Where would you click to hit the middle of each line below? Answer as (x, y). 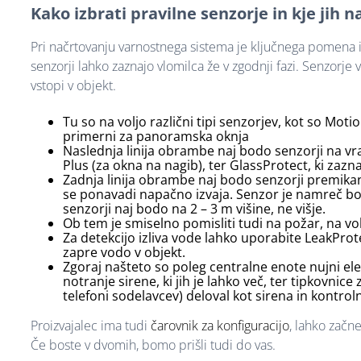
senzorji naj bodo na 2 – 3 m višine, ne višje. (194, 209)
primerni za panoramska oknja (156, 137)
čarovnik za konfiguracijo (220, 326)
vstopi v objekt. (75, 86)
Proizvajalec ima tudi (91, 326)
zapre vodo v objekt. (124, 253)
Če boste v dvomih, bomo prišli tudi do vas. (153, 345)
